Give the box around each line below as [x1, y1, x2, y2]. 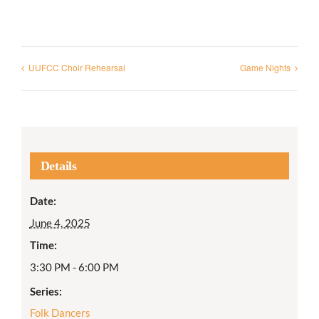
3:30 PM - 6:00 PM [29, 260, 119, 273]
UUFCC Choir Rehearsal [28, 61, 125, 74]
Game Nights [240, 61, 291, 74]
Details [40, 158, 77, 173]
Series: [29, 284, 62, 298]
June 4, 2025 [29, 216, 90, 229]
